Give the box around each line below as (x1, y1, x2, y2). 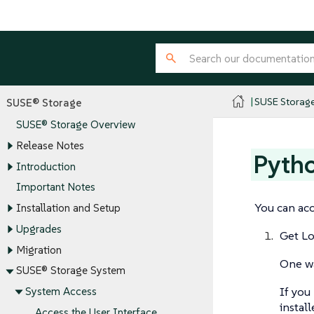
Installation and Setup (15, 201, 121, 215)
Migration (15, 243, 62, 257)
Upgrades (15, 222, 62, 236)
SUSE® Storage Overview (15, 118, 135, 132)
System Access (25, 285, 97, 299)
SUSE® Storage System (15, 264, 125, 278)
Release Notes (15, 139, 84, 153)
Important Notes (15, 180, 95, 194)
